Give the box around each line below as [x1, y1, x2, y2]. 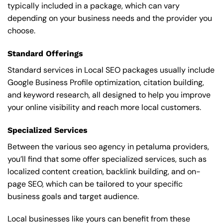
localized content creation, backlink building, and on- [7, 166, 201, 177]
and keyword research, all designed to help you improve [7, 89, 211, 100]
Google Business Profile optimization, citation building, [7, 77, 204, 88]
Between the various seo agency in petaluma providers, [7, 141, 209, 152]
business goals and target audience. [7, 191, 139, 202]
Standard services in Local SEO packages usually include [7, 64, 215, 75]
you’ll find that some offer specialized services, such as [7, 153, 207, 164]
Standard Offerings [7, 48, 83, 58]
